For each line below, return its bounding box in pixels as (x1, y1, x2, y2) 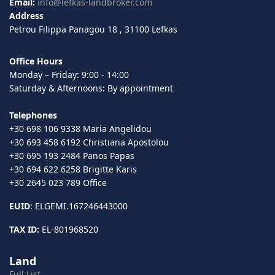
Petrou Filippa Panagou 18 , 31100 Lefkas (9, 23, 177, 35)
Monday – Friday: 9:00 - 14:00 (9, 68, 129, 80)
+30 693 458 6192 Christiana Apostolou (9, 136, 169, 148)
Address (9, 9, 44, 21)
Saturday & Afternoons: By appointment (9, 82, 173, 94)
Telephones (9, 109, 57, 121)
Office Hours (9, 55, 63, 67)
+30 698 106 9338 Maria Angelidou (9, 122, 152, 134)
